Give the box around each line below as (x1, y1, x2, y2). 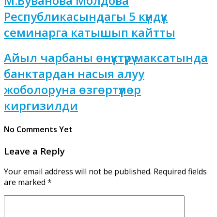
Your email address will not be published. (4, 166, 152, 177)
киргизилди (4, 97, 78, 114)
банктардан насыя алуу (4, 65, 144, 82)
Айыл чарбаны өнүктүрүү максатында (4, 49, 208, 66)
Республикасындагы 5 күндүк (4, 8, 168, 24)
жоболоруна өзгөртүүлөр (4, 81, 141, 98)
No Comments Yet (4, 124, 73, 135)
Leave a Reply (4, 144, 65, 157)
